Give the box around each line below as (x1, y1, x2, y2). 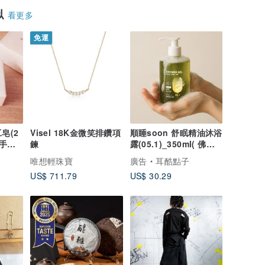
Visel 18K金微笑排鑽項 (30, 127, 121, 139)
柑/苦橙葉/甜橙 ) (130, 149, 192, 161)
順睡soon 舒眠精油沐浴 (130, 127, 222, 139)
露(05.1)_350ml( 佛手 (130, 138, 215, 150)
